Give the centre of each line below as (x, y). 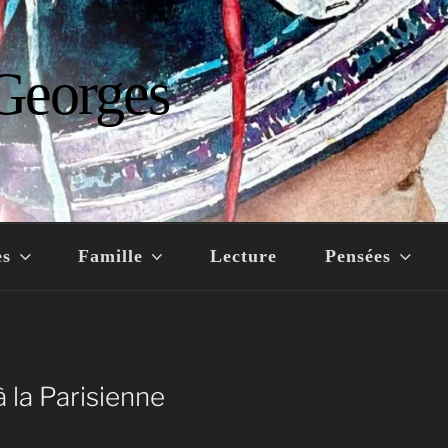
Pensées (358, 255)
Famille (111, 255)
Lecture (243, 255)
